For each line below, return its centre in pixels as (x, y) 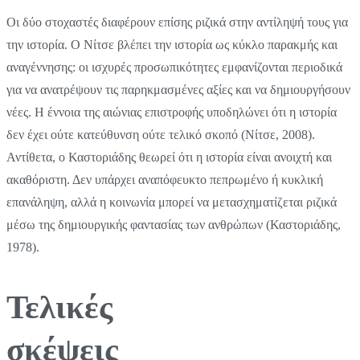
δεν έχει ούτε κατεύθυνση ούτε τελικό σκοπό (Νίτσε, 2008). (161, 134)
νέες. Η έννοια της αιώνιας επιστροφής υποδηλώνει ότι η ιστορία (172, 112)
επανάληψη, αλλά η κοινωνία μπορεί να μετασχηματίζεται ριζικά (172, 202)
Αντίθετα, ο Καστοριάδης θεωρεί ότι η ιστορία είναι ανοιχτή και (169, 157)
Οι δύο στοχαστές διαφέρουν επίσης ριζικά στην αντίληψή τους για (177, 22)
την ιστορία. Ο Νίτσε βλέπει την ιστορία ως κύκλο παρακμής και (172, 44)
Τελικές (59, 307)
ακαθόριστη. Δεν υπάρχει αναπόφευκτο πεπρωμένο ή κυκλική (165, 179)
